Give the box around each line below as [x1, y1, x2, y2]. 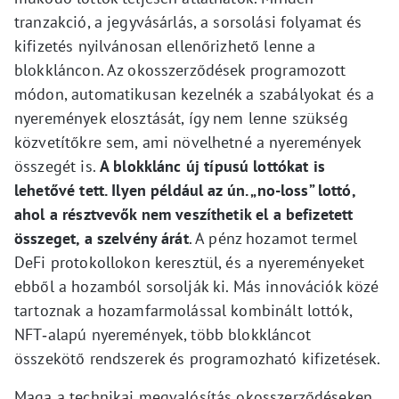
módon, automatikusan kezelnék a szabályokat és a [14, 84, 375, 104]
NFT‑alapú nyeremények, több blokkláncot [14, 324, 311, 345]
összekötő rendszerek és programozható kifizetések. [14, 348, 381, 369]
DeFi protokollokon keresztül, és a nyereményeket [14, 252, 365, 273]
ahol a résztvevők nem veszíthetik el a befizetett [14, 204, 354, 224]
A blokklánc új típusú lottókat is [99, 156, 325, 176]
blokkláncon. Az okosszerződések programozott [14, 60, 346, 80]
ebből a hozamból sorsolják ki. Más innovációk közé [14, 276, 379, 297]
